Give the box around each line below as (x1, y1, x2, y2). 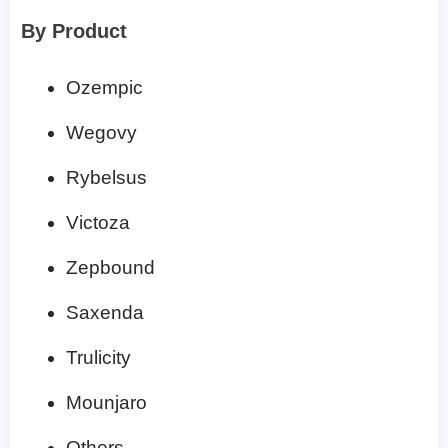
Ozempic (66, 77, 143, 99)
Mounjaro (66, 392, 147, 414)
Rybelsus (66, 167, 147, 189)
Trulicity (66, 347, 131, 369)
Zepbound (66, 257, 155, 279)
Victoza (66, 212, 130, 234)
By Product (21, 20, 127, 43)
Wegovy (66, 122, 137, 144)
